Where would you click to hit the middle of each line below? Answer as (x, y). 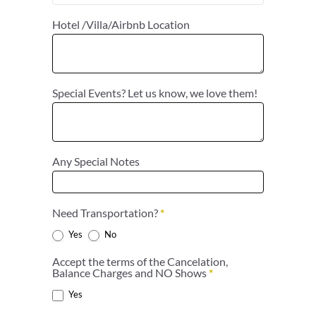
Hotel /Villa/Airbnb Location (122, 24)
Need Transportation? (107, 213)
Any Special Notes (97, 161)
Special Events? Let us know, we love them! (156, 93)
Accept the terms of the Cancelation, (140, 261)
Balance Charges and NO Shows (131, 273)
